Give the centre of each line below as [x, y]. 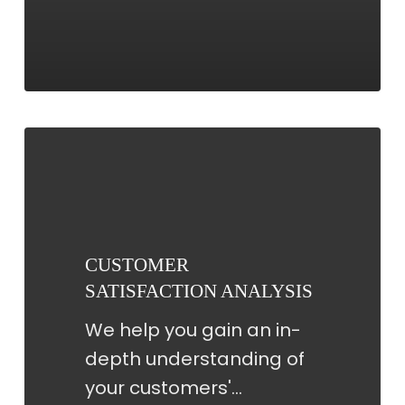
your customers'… [163, 388]
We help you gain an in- [193, 330]
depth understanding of [194, 359]
